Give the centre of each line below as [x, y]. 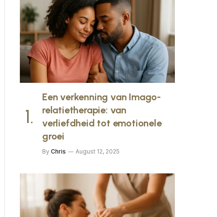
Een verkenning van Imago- [102, 97]
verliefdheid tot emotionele [102, 123]
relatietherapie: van [85, 110]
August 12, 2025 [98, 151]
